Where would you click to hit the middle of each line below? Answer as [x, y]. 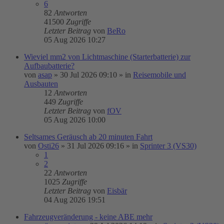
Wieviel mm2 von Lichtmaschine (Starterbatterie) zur [107, 57]
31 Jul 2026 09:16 [95, 146]
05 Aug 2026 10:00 [75, 120]
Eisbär [117, 191]
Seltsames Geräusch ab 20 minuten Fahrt [88, 137]
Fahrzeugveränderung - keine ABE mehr [88, 217]
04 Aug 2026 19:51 [75, 200]
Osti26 [48, 146]
